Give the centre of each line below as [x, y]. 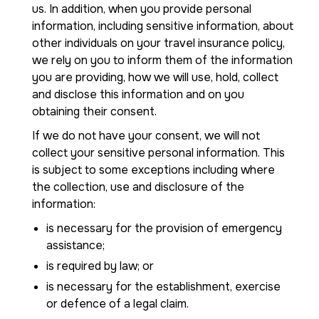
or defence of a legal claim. [117, 304]
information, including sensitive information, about [163, 26]
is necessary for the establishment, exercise [163, 287]
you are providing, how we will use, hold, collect [155, 77]
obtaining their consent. [94, 111]
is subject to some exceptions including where [153, 170]
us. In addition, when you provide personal [142, 9]
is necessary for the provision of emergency [164, 228]
